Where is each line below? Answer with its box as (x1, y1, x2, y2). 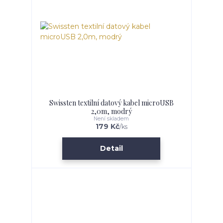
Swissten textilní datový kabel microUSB (49, 98, 174, 108)
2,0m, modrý (91, 106, 132, 116)
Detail (100, 144, 123, 153)
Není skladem (94, 115, 129, 122)
